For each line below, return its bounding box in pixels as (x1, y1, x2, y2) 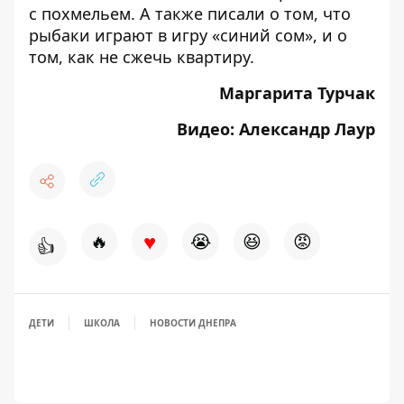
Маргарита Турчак (219, 82, 375, 104)
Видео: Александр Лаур (177, 118, 375, 140)
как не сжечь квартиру (68, 46, 250, 68)
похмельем (41, 3, 131, 24)
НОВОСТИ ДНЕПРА (150, 317, 236, 329)
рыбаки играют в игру (29, 24, 212, 46)
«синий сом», (212, 24, 317, 46)
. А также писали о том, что (131, 3, 351, 24)
